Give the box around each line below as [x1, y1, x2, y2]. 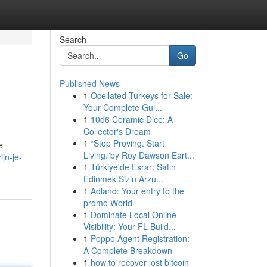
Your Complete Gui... [83, 101, 162, 113]
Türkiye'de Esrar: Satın [90, 161, 176, 173]
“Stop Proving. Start [90, 137, 164, 149]
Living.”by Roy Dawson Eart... [83, 149, 194, 161]
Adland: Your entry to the [90, 185, 184, 197]
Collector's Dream [83, 125, 151, 137]
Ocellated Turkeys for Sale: [90, 89, 193, 101]
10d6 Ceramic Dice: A [90, 113, 173, 125]
